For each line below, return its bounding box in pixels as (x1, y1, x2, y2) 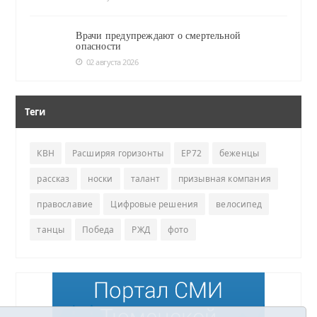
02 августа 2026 (86, 56, 139, 67)
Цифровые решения (110, 197, 199, 210)
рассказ (37, 172, 70, 185)
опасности (76, 40, 122, 52)
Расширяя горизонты (71, 146, 164, 159)
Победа (82, 223, 115, 236)
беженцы (219, 146, 260, 159)
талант (130, 172, 161, 185)
